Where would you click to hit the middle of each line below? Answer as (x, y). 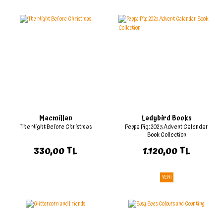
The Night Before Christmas (55, 127)
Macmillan (55, 119)
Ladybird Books (166, 119)
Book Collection (166, 135)
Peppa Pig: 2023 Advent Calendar (166, 127)
